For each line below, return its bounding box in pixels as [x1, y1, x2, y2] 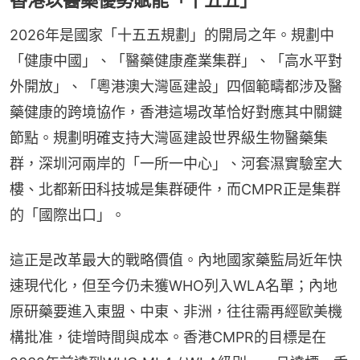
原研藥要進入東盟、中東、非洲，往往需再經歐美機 [10, 302, 342, 320]
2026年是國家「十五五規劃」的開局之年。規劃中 [10, 26, 334, 43]
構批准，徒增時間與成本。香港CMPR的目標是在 [10, 328, 326, 346]
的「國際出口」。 [10, 206, 125, 223]
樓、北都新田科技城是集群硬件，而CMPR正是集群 [10, 180, 341, 198]
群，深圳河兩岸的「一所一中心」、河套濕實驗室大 [10, 154, 342, 172]
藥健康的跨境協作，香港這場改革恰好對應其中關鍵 [10, 103, 342, 121]
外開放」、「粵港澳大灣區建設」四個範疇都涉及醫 [10, 77, 342, 95]
